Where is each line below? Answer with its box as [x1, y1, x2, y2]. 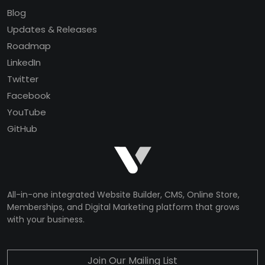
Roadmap [7, 40, 51, 52]
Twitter [7, 73, 38, 85]
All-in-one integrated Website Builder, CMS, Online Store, [7, 189, 240, 201]
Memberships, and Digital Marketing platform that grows [7, 201, 240, 214]
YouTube [7, 106, 46, 118]
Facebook [7, 89, 50, 102]
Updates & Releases [7, 23, 97, 35]
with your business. [7, 214, 85, 226]
